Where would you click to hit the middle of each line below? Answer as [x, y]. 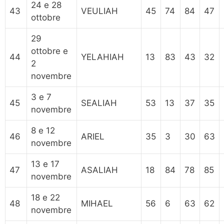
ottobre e [49, 51]
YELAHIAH [102, 57]
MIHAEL [97, 203]
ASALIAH [99, 170]
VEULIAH [99, 11]
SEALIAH [99, 103]
